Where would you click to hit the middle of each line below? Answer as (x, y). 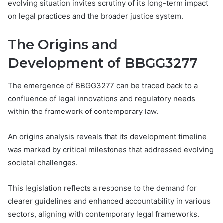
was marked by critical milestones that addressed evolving (111, 149)
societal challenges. (43, 162)
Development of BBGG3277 (103, 63)
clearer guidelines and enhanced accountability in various (109, 201)
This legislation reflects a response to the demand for (102, 188)
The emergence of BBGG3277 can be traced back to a (103, 85)
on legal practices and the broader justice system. (96, 16)
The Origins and (63, 45)
